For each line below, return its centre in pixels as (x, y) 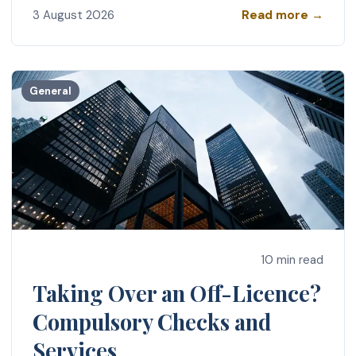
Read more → (283, 15)
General (51, 91)
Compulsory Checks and (151, 322)
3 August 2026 (73, 15)
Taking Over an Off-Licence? (176, 294)
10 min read (293, 259)
